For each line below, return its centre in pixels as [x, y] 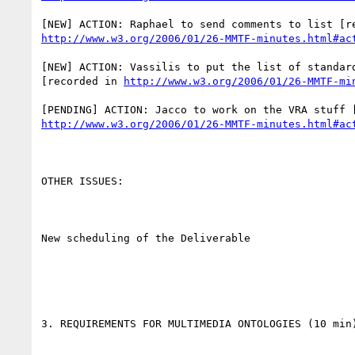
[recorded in [82, 81]
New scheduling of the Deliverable [146, 238]
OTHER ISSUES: [82, 181]
